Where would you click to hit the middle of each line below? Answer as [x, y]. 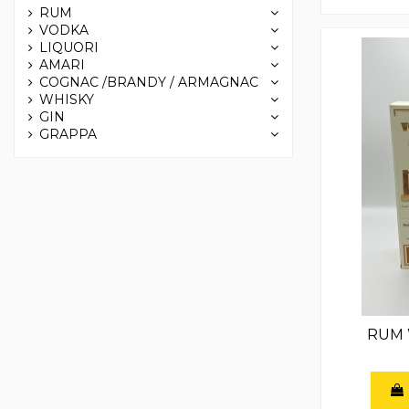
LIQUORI [69, 48]
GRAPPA [68, 135]
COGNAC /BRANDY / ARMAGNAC [149, 83]
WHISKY [67, 100]
